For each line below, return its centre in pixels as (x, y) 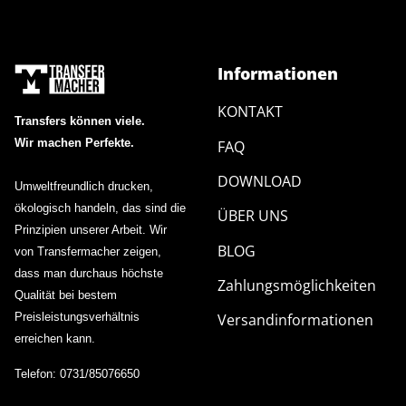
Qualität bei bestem (66, 295)
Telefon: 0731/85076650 (77, 374)
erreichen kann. (55, 338)
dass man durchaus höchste (89, 273)
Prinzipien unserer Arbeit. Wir (91, 230)
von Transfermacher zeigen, (88, 251)
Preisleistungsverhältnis (77, 317)
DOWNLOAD (260, 181)
